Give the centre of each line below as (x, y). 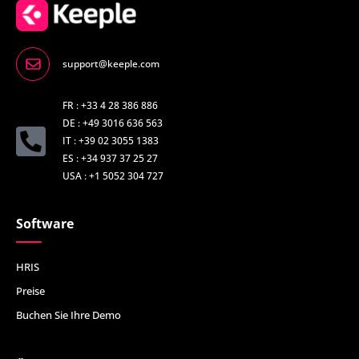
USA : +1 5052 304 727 (113, 176)
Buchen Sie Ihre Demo (69, 315)
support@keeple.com (111, 64)
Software (45, 224)
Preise (30, 291)
